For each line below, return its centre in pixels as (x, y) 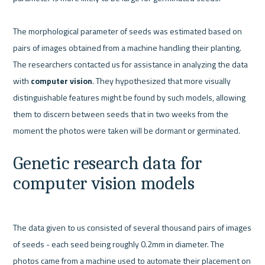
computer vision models (104, 184)
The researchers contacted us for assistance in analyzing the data (131, 64)
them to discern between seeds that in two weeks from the (121, 114)
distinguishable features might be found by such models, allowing (130, 98)
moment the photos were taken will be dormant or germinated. (127, 131)
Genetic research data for (108, 164)
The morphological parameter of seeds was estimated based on (128, 31)
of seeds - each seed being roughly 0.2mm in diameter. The (119, 244)
